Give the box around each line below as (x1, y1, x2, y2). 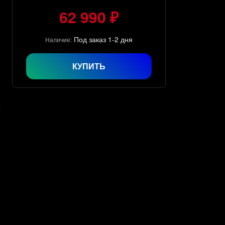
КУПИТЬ (72, 60, 105, 72)
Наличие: (45, 35, 72, 44)
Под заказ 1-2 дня (73, 34, 133, 44)
